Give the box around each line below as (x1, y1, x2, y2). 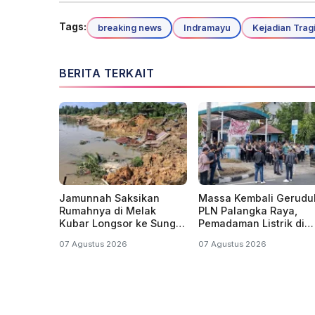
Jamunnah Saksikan (59, 192, 160, 205)
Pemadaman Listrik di (198, 217, 304, 230)
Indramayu (183, 22, 231, 33)
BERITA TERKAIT (59, 66, 154, 81)
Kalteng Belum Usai (198, 230, 295, 243)
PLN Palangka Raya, (198, 205, 297, 217)
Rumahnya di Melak (59, 205, 156, 217)
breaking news (97, 22, 162, 33)
